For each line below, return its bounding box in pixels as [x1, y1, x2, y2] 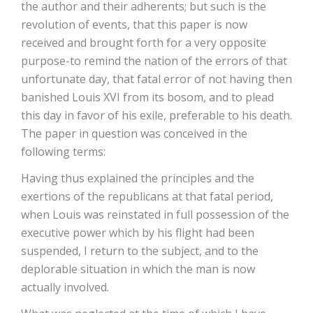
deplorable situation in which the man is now [21, 261, 255, 277]
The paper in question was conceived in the [21, 126, 247, 141]
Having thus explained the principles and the [21, 170, 254, 186]
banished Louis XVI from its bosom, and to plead [21, 89, 274, 105]
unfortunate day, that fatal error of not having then [21, 71, 292, 87]
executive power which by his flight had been [21, 225, 254, 240]
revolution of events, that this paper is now [21, 17, 247, 32]
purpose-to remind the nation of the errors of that [21, 53, 287, 68]
